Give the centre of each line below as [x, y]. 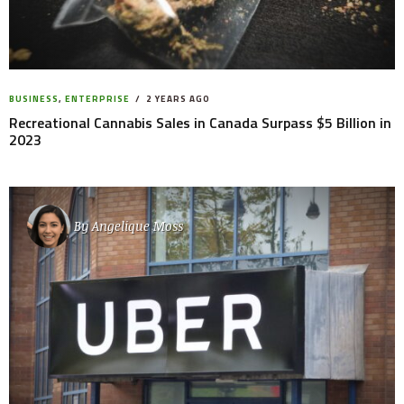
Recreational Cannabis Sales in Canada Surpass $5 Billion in [200, 122]
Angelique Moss [138, 226]
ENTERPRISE [97, 98]
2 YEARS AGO [177, 98]
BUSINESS [34, 98]
